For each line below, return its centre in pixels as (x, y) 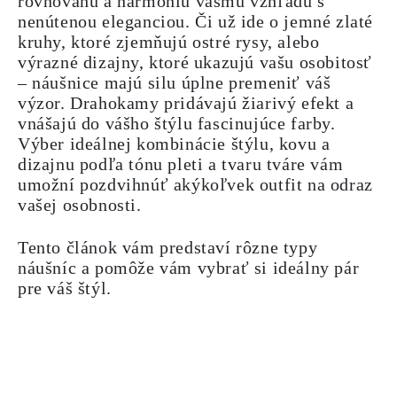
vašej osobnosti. (80, 205)
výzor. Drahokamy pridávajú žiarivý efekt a (186, 103)
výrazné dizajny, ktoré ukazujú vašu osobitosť (195, 62)
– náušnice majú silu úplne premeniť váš (175, 82)
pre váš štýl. (65, 288)
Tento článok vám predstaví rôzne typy (168, 247)
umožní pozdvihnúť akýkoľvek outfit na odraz (195, 184)
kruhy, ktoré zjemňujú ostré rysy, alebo (169, 42)
